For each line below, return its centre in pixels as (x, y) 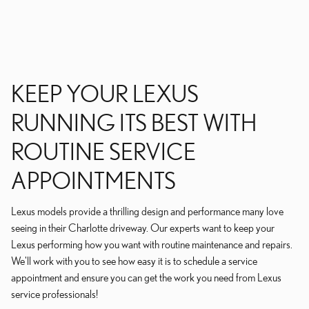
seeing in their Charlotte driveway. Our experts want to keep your (143, 228)
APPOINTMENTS (93, 180)
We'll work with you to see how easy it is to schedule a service (134, 261)
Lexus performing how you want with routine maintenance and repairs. (152, 244)
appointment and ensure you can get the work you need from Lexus (146, 277)
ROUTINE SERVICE (103, 151)
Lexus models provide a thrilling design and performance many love (147, 211)
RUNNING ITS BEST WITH (134, 122)
